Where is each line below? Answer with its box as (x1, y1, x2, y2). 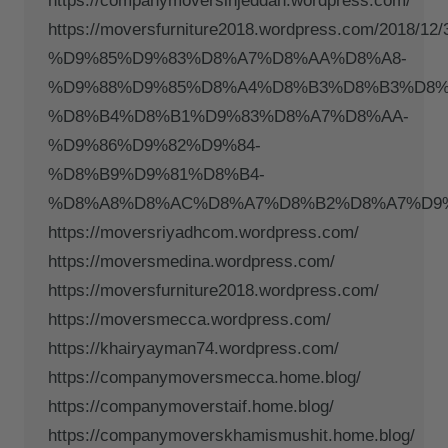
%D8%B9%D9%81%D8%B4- (48, 164, 265, 184)
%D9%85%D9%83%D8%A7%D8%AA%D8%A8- (48, 48, 407, 68)
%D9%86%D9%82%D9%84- (48, 135, 261, 155)
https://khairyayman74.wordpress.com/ (48, 338, 339, 358)
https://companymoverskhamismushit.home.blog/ (48, 425, 415, 445)
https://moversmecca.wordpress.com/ (48, 309, 331, 329)
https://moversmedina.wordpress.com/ (48, 251, 335, 271)
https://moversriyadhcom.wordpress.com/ (48, 222, 359, 242)
